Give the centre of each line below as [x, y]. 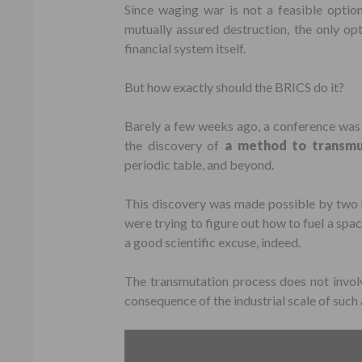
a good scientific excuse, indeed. [213, 242]
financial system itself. [185, 48]
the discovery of [175, 145]
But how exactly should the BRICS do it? [234, 87]
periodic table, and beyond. [199, 164]
